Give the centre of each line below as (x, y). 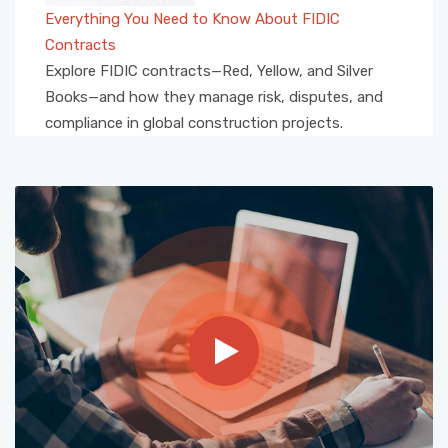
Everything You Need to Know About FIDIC (192, 18)
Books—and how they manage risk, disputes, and (214, 96)
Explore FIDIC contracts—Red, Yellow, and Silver (209, 70)
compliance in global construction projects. (194, 122)
